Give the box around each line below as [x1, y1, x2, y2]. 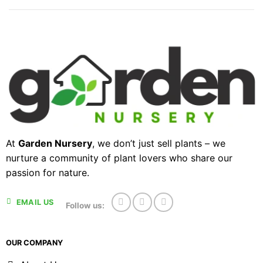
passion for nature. [5, 167, 89, 179]
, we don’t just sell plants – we [92, 137, 225, 150]
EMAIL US [16, 197, 54, 207]
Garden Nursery [18, 137, 92, 150]
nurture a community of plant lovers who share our [5, 152, 232, 164]
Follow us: [66, 200, 105, 210]
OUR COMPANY [5, 238, 63, 247]
